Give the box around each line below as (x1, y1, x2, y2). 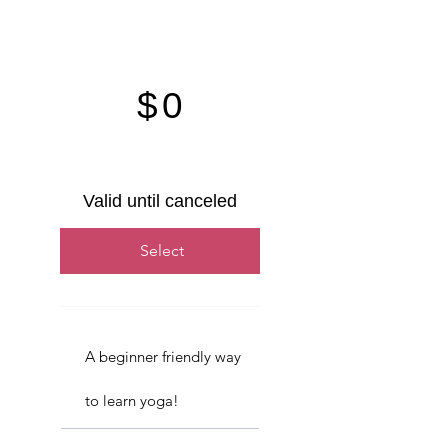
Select (139, 241, 184, 261)
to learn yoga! (85, 391, 179, 411)
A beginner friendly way (85, 347, 241, 367)
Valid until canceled (82, 191, 237, 212)
